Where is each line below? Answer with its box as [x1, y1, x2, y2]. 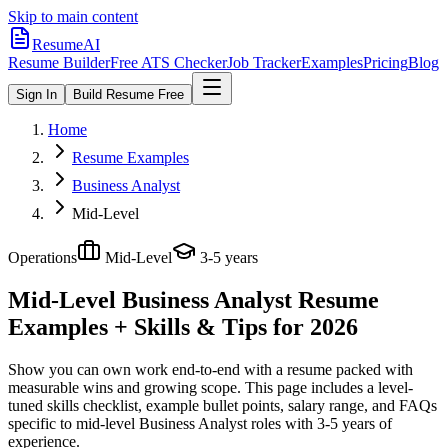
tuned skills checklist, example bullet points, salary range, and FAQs [8, 396, 437, 414]
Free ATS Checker [110, 54, 227, 71]
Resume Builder [8, 54, 110, 71]
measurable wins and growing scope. [8, 378, 241, 396]
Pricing [363, 54, 408, 71]
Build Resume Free [73, 87, 184, 102]
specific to [8, 414, 72, 432]
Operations [8, 249, 77, 266]
